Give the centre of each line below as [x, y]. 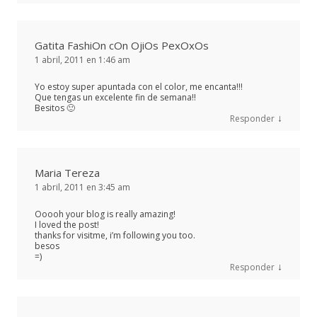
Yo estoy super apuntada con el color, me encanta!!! [139, 86]
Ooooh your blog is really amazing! [105, 214]
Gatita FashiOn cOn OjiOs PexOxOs [122, 45]
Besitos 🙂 [55, 108]
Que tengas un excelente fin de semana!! [115, 97]
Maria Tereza [67, 172]
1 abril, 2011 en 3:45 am [82, 187]
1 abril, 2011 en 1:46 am [82, 59]
